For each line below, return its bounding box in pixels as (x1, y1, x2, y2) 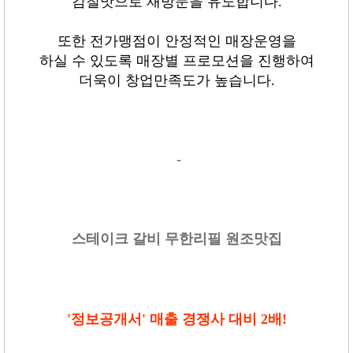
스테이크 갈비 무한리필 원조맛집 (71, 231, 282, 247)
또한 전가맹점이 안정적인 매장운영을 (57, 33, 296, 49)
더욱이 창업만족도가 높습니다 (78, 72, 271, 88)
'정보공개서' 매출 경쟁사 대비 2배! (66, 311, 287, 327)
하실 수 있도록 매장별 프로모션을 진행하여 (39, 53, 314, 69)
